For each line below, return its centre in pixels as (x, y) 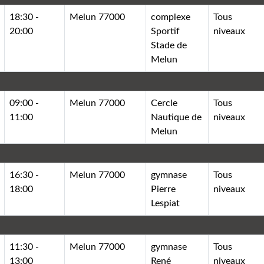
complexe (171, 17)
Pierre (164, 189)
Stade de (169, 45)
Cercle (164, 103)
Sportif (166, 31)
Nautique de (176, 117)
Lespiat (166, 203)
